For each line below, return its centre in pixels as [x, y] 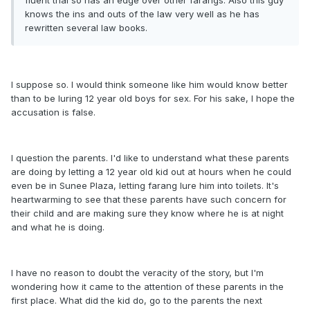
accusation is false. [53, 112]
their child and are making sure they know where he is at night [147, 213]
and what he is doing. [58, 227]
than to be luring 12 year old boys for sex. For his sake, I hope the [153, 98]
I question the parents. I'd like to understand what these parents [150, 158]
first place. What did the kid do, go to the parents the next [137, 300]
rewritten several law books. [86, 28]
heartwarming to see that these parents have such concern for [149, 199]
